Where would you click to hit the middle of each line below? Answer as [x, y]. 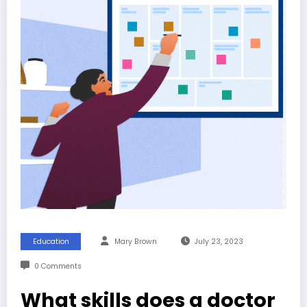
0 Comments [58, 266]
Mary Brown [136, 241]
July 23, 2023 [219, 241]
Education [51, 241]
